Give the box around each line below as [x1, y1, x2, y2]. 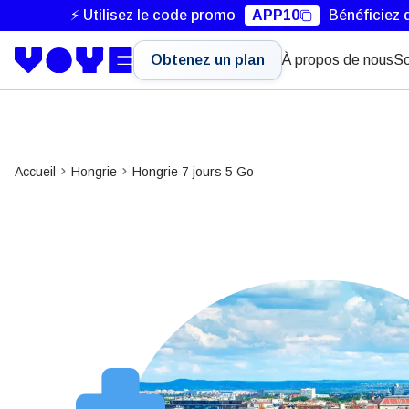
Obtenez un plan [151, 52, 265, 68]
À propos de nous [282, 52, 393, 68]
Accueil [15, 163, 56, 179]
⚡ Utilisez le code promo [70, 7, 236, 23]
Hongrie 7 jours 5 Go [132, 163, 254, 179]
